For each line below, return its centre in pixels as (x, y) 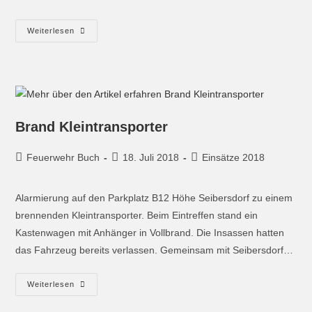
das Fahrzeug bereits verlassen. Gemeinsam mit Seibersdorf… (155, 250)
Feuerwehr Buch (63, 157)
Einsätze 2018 (234, 157)
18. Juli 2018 (151, 157)
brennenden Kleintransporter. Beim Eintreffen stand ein (137, 215)
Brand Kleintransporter (92, 126)
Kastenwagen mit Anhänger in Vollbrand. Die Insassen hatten (150, 232)
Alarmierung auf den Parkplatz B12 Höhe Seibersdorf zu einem (154, 197)
